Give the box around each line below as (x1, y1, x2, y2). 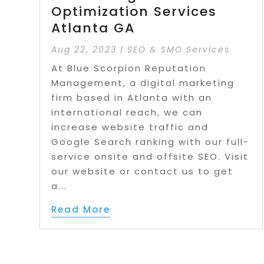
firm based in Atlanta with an (51, 91, 213, 104)
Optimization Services (51, 2, 217, 21)
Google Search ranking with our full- (51, 136, 250, 148)
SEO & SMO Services (127, 44, 230, 56)
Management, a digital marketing (51, 77, 235, 90)
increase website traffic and (51, 121, 209, 134)
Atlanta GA (51, 19, 136, 38)
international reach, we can (51, 106, 203, 119)
